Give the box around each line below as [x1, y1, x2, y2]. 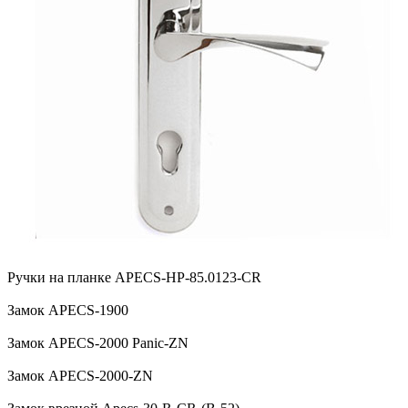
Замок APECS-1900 [7, 302, 128, 319]
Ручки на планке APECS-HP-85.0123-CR [7, 270, 261, 286]
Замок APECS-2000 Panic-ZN [7, 335, 189, 352]
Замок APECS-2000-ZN [7, 368, 153, 384]
